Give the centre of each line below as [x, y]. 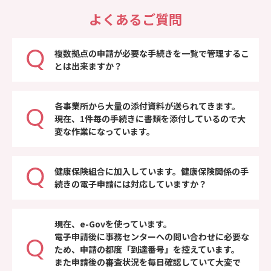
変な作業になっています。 [105, 131]
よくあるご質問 [135, 18]
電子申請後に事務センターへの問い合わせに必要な [152, 236]
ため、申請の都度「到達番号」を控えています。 [147, 249]
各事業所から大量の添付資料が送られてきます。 [147, 106]
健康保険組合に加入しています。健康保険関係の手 [152, 171]
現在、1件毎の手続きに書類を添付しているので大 [150, 118]
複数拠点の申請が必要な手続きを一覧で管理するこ [152, 53]
